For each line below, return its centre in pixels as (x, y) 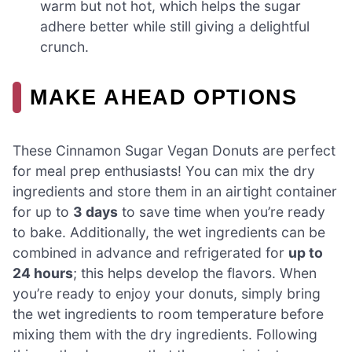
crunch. (65, 46)
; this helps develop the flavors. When (195, 273)
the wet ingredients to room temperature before (168, 313)
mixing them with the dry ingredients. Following (165, 334)
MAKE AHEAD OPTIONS (164, 97)
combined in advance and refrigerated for (150, 252)
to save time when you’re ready (222, 211)
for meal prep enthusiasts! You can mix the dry (164, 170)
